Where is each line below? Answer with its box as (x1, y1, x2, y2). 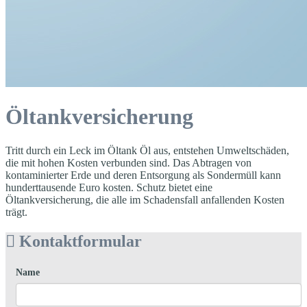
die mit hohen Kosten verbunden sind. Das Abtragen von (5, 156, 251, 169)
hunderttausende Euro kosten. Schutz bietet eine (5, 181, 212, 193)
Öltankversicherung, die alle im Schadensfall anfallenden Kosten (5, 193, 284, 206)
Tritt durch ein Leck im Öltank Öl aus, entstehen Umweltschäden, (5, 144, 289, 156)
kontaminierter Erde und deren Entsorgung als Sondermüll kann (5, 169, 281, 181)
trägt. (5, 206, 27, 218)
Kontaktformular (15, 232, 142, 250)
